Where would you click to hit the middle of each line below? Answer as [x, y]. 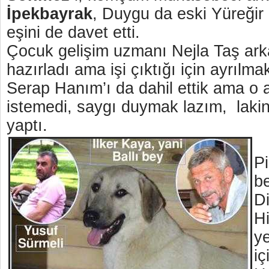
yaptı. [29, 125]
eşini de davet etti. [73, 32]
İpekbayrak [50, 14]
